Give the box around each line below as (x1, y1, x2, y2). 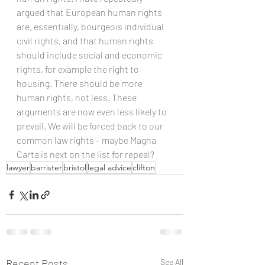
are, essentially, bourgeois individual (17, 21, 166, 32)
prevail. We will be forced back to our (17, 120, 165, 131)
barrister (31, 162, 62, 173)
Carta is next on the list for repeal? (17, 148, 154, 160)
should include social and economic (17, 49, 164, 60)
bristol (63, 162, 86, 173)
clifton (132, 162, 155, 173)
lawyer (7, 162, 30, 173)
